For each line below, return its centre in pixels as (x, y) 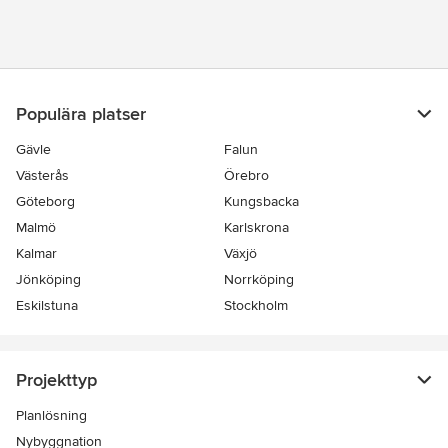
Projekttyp (56, 379)
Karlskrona (256, 227)
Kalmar (36, 253)
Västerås (42, 175)
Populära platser (81, 113)
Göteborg (45, 201)
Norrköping (259, 279)
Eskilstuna (47, 305)
